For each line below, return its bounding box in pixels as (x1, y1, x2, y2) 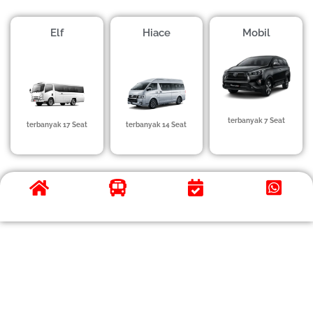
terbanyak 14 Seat (126, 120, 187, 129)
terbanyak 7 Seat (227, 116, 285, 124)
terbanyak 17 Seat (26, 120, 87, 129)
